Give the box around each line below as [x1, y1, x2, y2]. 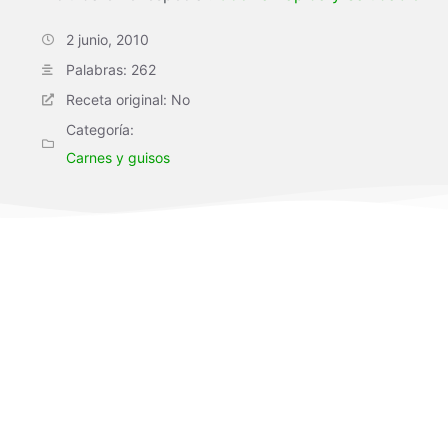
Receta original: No [66, 91, 190, 108]
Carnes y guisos [66, 149, 170, 166]
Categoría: [66, 121, 134, 138]
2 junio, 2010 [66, 31, 149, 48]
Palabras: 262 [66, 61, 156, 78]
